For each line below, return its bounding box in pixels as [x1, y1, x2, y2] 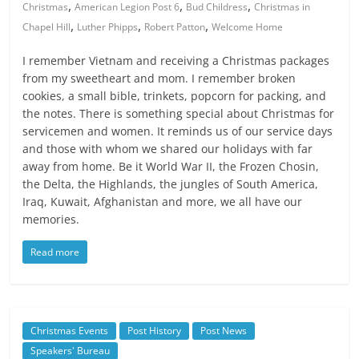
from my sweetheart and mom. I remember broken [22, 71, 296, 86]
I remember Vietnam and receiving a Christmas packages [22, 53, 330, 68]
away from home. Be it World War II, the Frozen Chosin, [22, 159, 320, 174]
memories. [22, 212, 80, 227]
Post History [127, 324, 182, 337]
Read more [30, 245, 80, 259]
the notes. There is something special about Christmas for [22, 106, 335, 121]
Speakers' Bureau [30, 344, 111, 357]
